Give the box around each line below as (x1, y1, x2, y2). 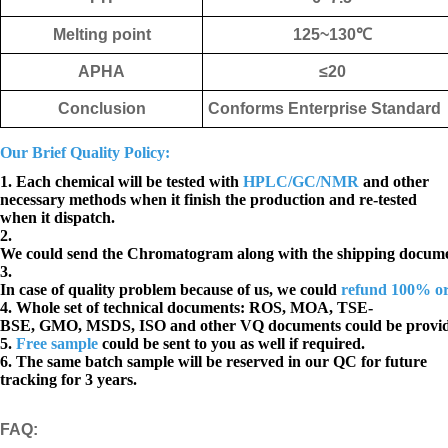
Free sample (16, 335, 98, 353)
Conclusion (57, 100, 146, 118)
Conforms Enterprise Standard (208, 100, 441, 118)
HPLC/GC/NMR (243, 173, 359, 191)
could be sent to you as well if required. (98, 335, 365, 353)
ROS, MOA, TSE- (249, 299, 373, 317)
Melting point (52, 26, 151, 44)
